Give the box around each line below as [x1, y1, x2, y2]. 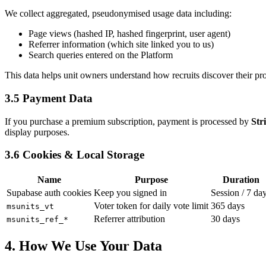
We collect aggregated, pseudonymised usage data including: [5, 8, 232, 19]
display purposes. [5, 126, 69, 137]
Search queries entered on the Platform [28, 50, 173, 61]
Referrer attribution [94, 214, 165, 224]
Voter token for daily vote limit [94, 201, 208, 211]
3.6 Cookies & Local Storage [5, 148, 144, 161]
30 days [211, 214, 240, 224]
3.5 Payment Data [5, 92, 93, 104]
